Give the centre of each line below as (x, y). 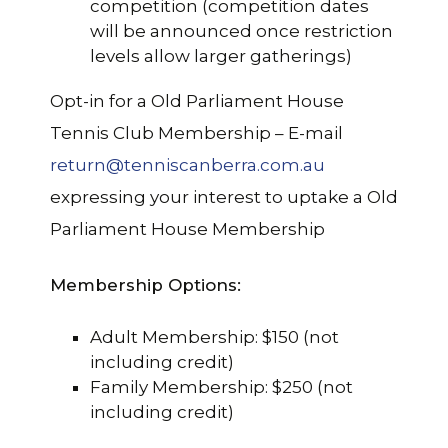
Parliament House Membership (187, 228)
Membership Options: (145, 284)
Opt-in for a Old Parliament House (197, 100)
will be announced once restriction (241, 30)
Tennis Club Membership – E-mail (196, 132)
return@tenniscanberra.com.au (187, 164)
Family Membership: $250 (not (221, 386)
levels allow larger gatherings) (221, 55)
